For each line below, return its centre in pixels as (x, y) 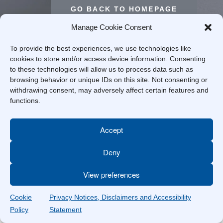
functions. (25, 101)
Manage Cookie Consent (111, 27)
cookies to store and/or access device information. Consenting (108, 59)
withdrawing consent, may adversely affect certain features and (109, 90)
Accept (111, 129)
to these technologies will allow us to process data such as (102, 69)
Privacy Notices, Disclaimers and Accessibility (120, 197)
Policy (19, 210)
